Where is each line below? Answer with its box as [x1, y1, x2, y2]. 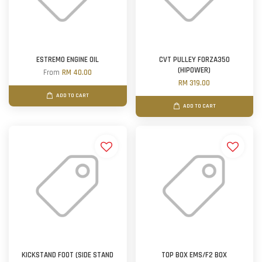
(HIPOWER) [178, 65, 211, 75]
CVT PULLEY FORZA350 [158, 55, 230, 65]
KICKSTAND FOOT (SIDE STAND [22, 250, 114, 260]
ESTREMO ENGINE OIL [36, 55, 99, 65]
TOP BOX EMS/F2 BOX [161, 250, 227, 260]
